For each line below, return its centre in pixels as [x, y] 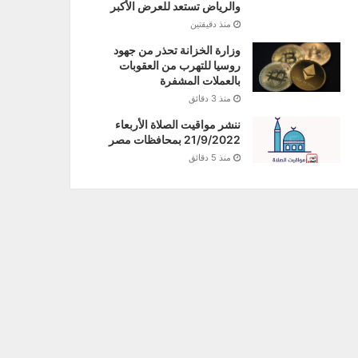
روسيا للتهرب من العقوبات [179, 66]
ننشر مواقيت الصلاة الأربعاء [177, 125]
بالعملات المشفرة [200, 81]
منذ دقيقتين [210, 24]
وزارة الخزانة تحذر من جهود [177, 50]
